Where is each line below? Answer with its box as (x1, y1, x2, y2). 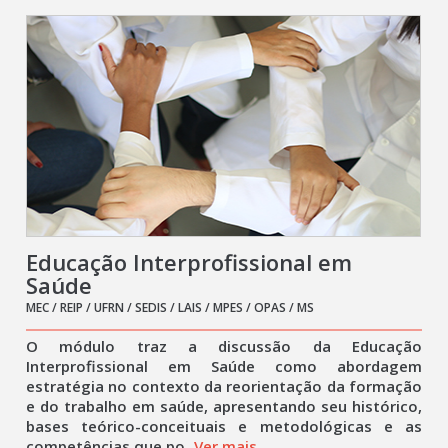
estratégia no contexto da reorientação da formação (26, 376, 422, 396)
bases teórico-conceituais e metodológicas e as (26, 416, 422, 436)
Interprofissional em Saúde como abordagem (26, 356, 422, 376)
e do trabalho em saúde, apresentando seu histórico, (26, 396, 422, 416)
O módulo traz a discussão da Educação (26, 336, 422, 356)
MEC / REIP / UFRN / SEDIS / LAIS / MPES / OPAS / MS (26, 299, 315, 316)
